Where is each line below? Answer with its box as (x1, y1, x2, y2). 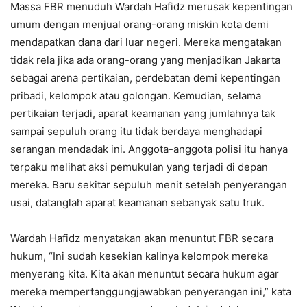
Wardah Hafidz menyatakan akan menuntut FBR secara (10, 232, 273, 245)
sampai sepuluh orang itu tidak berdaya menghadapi (10, 125, 262, 138)
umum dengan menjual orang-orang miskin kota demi (10, 18, 269, 32)
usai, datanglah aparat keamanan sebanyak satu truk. (10, 196, 265, 210)
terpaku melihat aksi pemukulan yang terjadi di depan (10, 160, 268, 174)
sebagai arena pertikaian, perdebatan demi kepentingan (10, 71, 280, 85)
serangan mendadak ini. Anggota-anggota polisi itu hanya (10, 143, 288, 156)
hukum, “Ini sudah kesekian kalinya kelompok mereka (10, 249, 268, 263)
